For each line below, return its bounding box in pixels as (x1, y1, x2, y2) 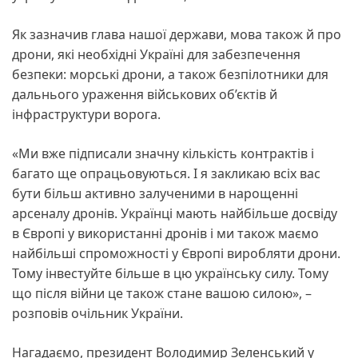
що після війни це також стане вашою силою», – (12, 284, 312, 302)
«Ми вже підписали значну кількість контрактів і (12, 144, 314, 162)
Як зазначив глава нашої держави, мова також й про (12, 25, 341, 43)
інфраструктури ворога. (12, 105, 161, 123)
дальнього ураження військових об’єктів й (12, 85, 277, 103)
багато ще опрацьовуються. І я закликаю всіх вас (12, 164, 320, 182)
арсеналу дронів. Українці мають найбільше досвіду (12, 204, 337, 222)
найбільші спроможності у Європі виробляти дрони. (12, 244, 340, 262)
